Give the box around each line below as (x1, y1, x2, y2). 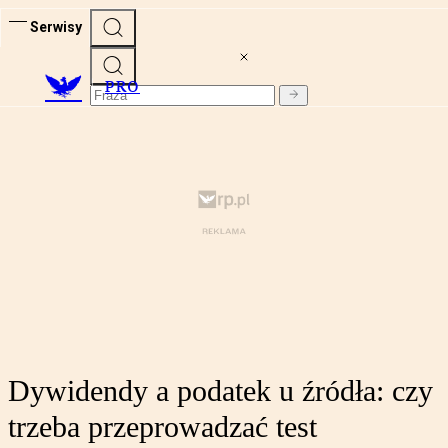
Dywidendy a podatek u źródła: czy (8, 374, 433, 408)
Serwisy (30, 18, 82, 35)
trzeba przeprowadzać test (8, 410, 317, 444)
